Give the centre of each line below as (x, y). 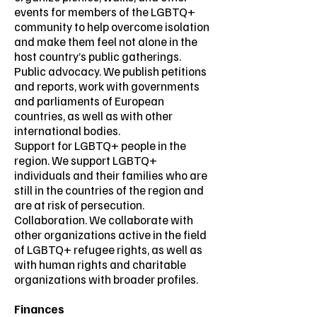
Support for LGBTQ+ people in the (100, 145)
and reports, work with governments (107, 86)
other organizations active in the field (110, 235)
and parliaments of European (89, 101)
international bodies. (67, 131)
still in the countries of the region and (109, 190)
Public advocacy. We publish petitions (110, 71)
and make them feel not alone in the (106, 41)
